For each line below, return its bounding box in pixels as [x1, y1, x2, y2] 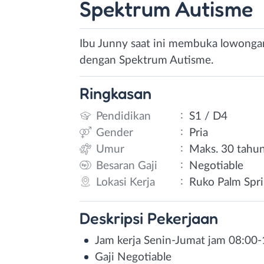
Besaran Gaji [96, 160, 157, 171]
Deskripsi [80, 208, 147, 227]
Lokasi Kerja [96, 176, 155, 188]
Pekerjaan [147, 208, 218, 227]
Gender [96, 127, 133, 138]
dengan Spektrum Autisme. [80, 55, 213, 66]
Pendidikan [96, 110, 151, 122]
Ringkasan [80, 84, 151, 103]
